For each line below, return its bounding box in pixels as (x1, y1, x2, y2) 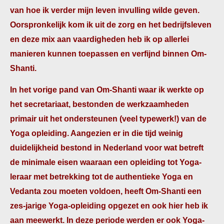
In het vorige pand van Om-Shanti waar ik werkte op (10, 85, 204, 94)
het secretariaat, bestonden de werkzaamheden (10, 100, 189, 108)
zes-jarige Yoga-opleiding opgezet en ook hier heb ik (10, 201, 208, 210)
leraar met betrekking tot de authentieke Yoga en (10, 172, 193, 181)
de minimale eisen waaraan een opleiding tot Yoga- (10, 158, 201, 166)
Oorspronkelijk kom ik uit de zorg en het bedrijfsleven (10, 20, 211, 29)
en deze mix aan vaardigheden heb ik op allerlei (10, 35, 189, 43)
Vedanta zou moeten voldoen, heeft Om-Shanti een (10, 187, 201, 195)
